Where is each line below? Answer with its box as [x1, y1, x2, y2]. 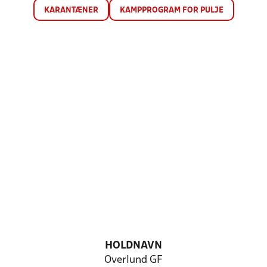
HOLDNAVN [105, 241, 162, 251]
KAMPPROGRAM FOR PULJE [119, 7, 223, 14]
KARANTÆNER [44, 7, 98, 14]
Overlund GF [104, 255, 163, 265]
